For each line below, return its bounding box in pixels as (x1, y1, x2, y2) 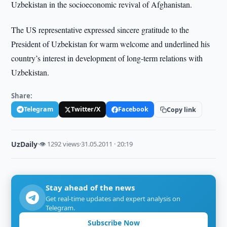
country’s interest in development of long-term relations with (11, 53, 203, 63)
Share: (11, 91, 33, 100)
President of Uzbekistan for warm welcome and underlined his (11, 39, 210, 49)
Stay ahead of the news (46, 182, 135, 193)
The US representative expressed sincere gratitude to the (11, 24, 190, 35)
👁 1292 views (39, 139, 80, 148)
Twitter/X (71, 105, 101, 113)
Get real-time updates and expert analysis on (46, 194, 181, 203)
